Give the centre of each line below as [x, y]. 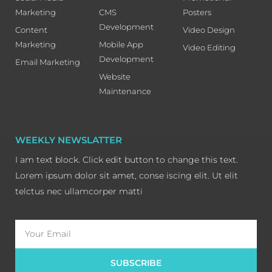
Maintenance [125, 91]
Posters [197, 12]
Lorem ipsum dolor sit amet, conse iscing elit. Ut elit [127, 175]
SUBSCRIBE [136, 263]
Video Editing [209, 47]
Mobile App [121, 44]
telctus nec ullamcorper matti [79, 191]
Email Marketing [48, 62]
